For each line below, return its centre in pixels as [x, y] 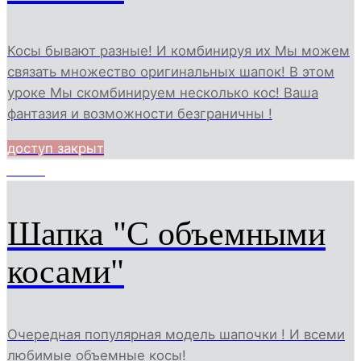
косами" [66, 271]
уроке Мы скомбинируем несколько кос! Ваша [163, 93]
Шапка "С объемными [166, 233]
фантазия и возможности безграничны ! [140, 114]
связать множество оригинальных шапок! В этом [171, 72]
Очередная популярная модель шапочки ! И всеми [176, 335]
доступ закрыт [56, 148]
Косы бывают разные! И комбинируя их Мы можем [178, 51]
